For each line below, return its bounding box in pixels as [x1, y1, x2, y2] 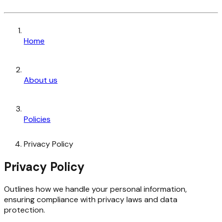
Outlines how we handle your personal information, [4, 184, 187, 195]
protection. [4, 205, 45, 216]
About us [24, 74, 57, 85]
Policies [24, 113, 51, 124]
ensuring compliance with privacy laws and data [4, 194, 177, 205]
